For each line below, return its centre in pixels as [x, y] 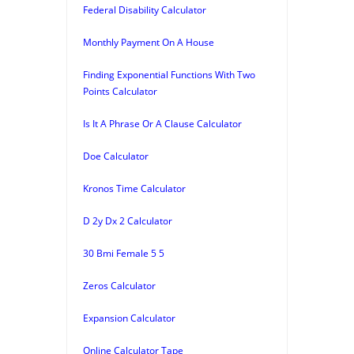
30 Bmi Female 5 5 [124, 253]
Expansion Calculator [129, 318]
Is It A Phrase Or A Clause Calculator [162, 123]
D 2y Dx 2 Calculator [128, 220]
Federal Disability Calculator [145, 9]
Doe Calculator [116, 156]
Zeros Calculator [119, 285]
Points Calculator [120, 91]
